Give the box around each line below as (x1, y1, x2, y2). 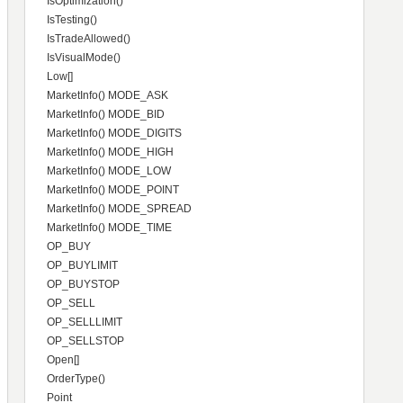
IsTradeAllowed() (47, 32, 130, 46)
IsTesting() (47, 13, 97, 27)
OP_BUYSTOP (47, 278, 120, 291)
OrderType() (47, 372, 105, 386)
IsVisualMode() (47, 51, 121, 65)
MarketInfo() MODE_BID (47, 108, 165, 121)
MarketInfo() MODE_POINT (47, 184, 179, 197)
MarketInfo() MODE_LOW (47, 165, 171, 178)
